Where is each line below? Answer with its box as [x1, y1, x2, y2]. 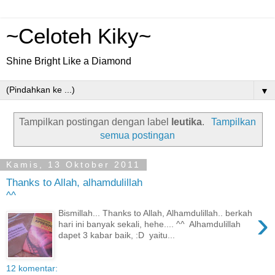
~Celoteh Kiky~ [6, 25, 151, 48]
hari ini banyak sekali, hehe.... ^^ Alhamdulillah [58, 219, 241, 229]
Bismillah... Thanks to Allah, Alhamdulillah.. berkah [58, 207, 253, 218]
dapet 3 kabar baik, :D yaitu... [58, 230, 176, 240]
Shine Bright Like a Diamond [6, 56, 131, 66]
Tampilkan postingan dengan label [19, 116, 172, 127]
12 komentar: [6, 263, 58, 273]
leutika [171, 116, 203, 127]
